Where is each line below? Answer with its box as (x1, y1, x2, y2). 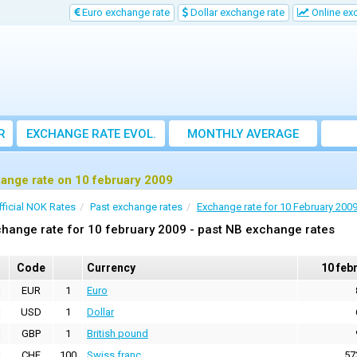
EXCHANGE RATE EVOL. (25, 127, 156, 142)
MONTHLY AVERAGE (187, 127, 299, 142)
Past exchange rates (90, 201, 182, 214)
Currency (87, 261, 135, 275)
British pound (87, 328, 148, 340)
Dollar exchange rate (188, 6, 284, 18)
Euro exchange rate (80, 6, 170, 18)
